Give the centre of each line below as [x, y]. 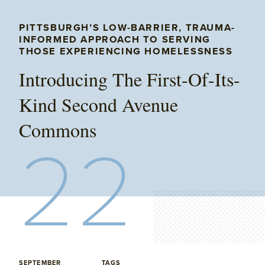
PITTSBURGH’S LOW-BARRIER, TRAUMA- [127, 28]
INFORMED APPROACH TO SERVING [115, 39]
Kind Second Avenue [98, 104]
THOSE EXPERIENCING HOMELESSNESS [126, 51]
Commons [58, 130]
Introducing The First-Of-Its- [130, 79]
